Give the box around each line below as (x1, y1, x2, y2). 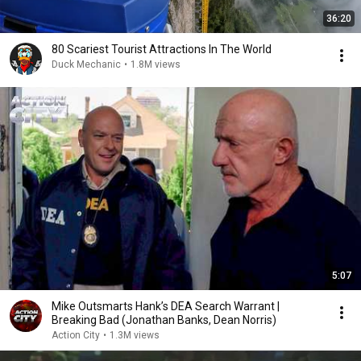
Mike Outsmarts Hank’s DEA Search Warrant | (52, 300, 280, 313)
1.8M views (131, 59, 180, 70)
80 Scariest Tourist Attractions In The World (52, 43, 272, 56)
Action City (52, 330, 100, 341)
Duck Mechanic (52, 59, 121, 70)
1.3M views (110, 330, 160, 341)
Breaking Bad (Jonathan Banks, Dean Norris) (52, 313, 276, 326)
